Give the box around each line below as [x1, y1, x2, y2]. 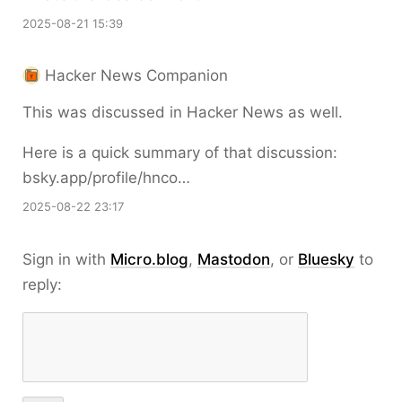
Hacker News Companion [45, 66, 228, 84]
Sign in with [22, 250, 110, 268]
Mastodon [197, 250, 270, 268]
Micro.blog [110, 250, 188, 268]
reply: [22, 275, 62, 293]
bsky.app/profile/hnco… [22, 169, 190, 187]
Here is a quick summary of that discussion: [22, 144, 337, 162]
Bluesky [298, 250, 354, 268]
